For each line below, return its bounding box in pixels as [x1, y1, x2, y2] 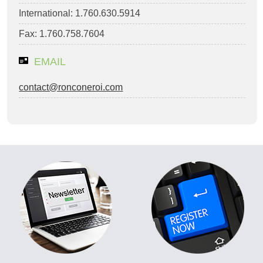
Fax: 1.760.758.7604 [19, 29, 105, 39]
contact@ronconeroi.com [19, 82, 123, 92]
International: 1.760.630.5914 [19, 8, 141, 18]
